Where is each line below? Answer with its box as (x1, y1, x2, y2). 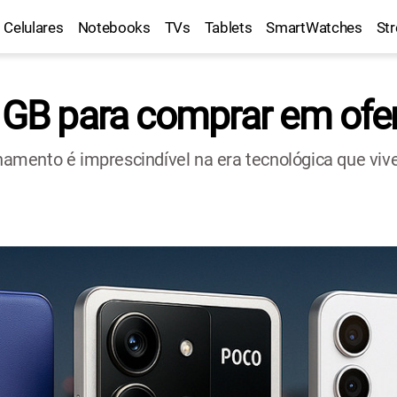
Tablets (204, 19, 253, 36)
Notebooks (77, 19, 151, 36)
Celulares (4, 19, 64, 36)
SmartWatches (266, 19, 362, 36)
